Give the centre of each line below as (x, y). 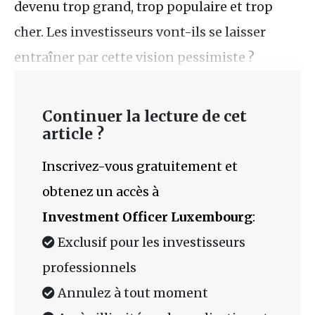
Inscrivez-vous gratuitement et (140, 166)
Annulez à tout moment (131, 292)
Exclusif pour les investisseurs (150, 242)
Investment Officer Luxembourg (147, 217)
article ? (73, 134)
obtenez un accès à (101, 191)
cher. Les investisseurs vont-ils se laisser (140, 32)
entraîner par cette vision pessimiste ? (134, 57)
